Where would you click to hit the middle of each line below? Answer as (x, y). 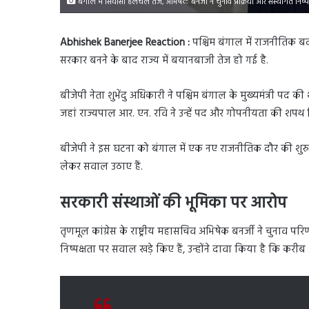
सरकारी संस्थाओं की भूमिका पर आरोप (173, 203)
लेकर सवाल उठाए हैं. (101, 167)
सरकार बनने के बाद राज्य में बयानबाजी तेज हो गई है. (164, 60)
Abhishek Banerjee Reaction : (126, 42)
